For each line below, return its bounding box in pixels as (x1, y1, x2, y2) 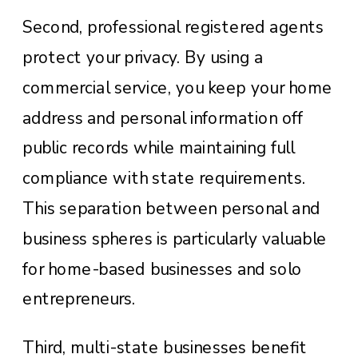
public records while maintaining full (22, 137, 295, 160)
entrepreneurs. (22, 288, 136, 311)
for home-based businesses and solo (22, 257, 302, 280)
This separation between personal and (22, 197, 320, 220)
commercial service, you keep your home (22, 76, 332, 99)
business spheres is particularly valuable (22, 227, 327, 250)
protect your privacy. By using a (22, 46, 263, 69)
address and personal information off (22, 106, 304, 129)
